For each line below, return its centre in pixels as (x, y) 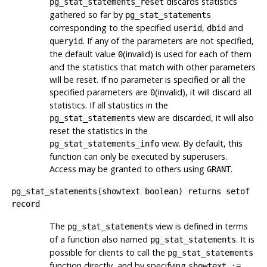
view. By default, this (201, 144)
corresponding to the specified (111, 28)
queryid (66, 41)
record (25, 204)
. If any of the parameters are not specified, (168, 41)
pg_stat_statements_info (104, 144)
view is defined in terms (200, 226)
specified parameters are (100, 92)
